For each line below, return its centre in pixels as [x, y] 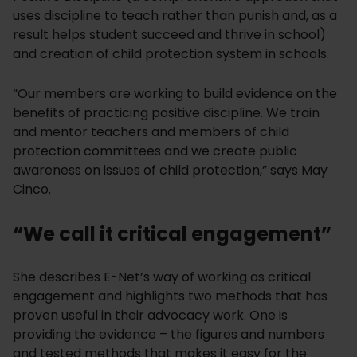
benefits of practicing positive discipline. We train [166, 113]
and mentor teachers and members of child [151, 132]
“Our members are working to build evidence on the [175, 94]
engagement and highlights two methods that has [170, 296]
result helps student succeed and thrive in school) [169, 35]
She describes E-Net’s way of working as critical [162, 277]
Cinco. [32, 190]
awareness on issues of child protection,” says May [170, 171]
